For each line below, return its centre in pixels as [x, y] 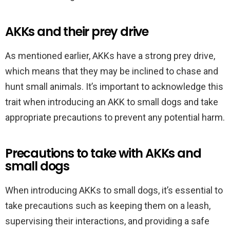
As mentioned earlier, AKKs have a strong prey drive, [110, 56]
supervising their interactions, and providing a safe [107, 221]
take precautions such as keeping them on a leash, [108, 206]
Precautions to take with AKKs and [103, 153]
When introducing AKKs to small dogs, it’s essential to [114, 190]
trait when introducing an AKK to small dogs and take [112, 102]
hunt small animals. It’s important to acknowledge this [114, 87]
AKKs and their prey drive [77, 32]
